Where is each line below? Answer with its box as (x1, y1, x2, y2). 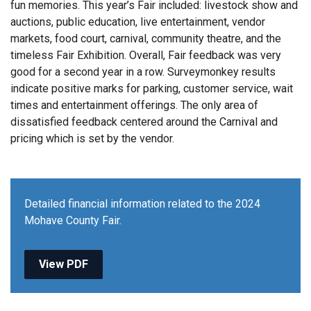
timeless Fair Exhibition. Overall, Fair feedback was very (10, 49, 281, 62)
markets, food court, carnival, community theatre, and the (10, 32, 281, 45)
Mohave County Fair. (24, 214, 121, 227)
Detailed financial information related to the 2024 (24, 197, 260, 210)
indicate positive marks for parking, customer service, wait (10, 82, 293, 95)
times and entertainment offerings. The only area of (10, 99, 258, 112)
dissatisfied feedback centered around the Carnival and (10, 115, 278, 128)
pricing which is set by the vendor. (10, 132, 174, 145)
